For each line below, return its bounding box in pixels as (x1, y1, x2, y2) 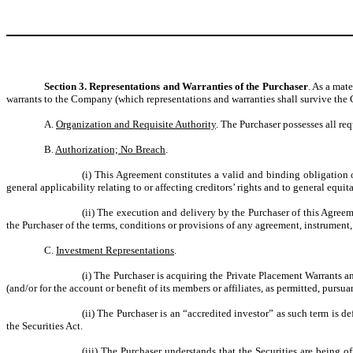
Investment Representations (56, 244, 174, 256)
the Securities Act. (6, 320, 83, 332)
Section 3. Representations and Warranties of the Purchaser (44, 80, 308, 92)
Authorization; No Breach (55, 143, 165, 155)
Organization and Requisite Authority (56, 118, 216, 130)
